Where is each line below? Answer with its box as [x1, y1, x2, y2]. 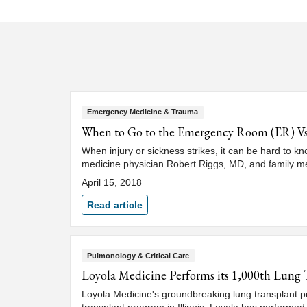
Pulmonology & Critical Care [86, 251, 189, 260]
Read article [87, 199, 143, 210]
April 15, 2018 [82, 176, 142, 188]
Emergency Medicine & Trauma [86, 108, 198, 116]
